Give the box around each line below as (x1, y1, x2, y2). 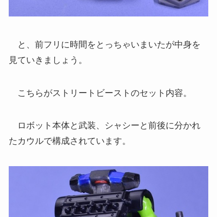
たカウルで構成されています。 (8, 136, 131, 146)
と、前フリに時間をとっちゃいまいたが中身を (8, 39, 201, 49)
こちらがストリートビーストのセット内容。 (8, 88, 192, 98)
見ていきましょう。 (8, 55, 87, 65)
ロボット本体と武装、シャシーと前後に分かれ (8, 121, 201, 131)
